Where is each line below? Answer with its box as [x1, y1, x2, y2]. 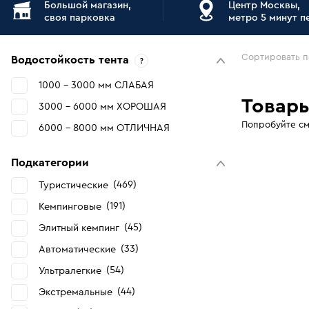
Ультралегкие [39, 266, 101, 276]
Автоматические [39, 244, 116, 255]
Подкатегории [11, 157, 89, 168]
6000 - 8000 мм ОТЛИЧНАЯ [39, 123, 170, 133]
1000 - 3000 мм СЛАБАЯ [39, 80, 154, 90]
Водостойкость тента [11, 54, 129, 66]
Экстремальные [39, 287, 112, 297]
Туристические [39, 180, 108, 190]
